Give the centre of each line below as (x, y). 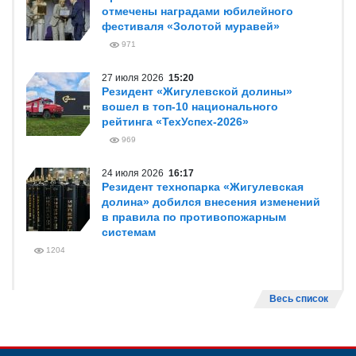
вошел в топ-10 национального (190, 106)
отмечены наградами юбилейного (197, 11)
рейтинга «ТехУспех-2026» (175, 122)
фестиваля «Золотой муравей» (191, 26)
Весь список (299, 299)
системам (129, 232)
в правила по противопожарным (194, 217)
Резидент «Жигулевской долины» (197, 91)
